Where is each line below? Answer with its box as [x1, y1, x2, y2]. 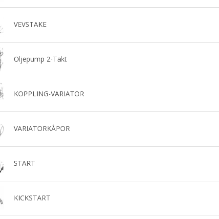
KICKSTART [13, 193, 50, 202]
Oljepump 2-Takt [13, 54, 67, 64]
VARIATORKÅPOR [13, 123, 70, 133]
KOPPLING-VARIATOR [13, 88, 84, 98]
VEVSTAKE [13, 19, 46, 29]
